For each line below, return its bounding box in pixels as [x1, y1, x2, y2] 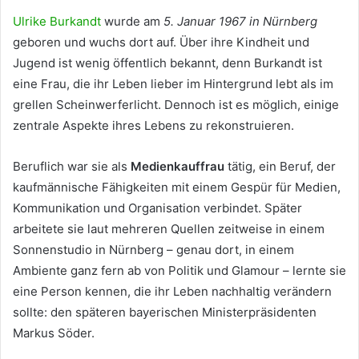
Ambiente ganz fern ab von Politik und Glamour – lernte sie [13, 263, 346, 279]
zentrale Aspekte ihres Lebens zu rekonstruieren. [13, 118, 294, 134]
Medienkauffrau [131, 159, 224, 175]
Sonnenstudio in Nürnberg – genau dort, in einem [13, 242, 294, 258]
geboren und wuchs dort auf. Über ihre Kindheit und [13, 34, 309, 50]
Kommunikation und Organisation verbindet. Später [13, 200, 302, 216]
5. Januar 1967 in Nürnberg [163, 14, 317, 30]
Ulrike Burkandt [13, 14, 101, 30]
